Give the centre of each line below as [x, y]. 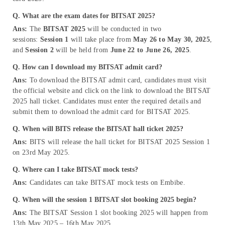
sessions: [26, 40]
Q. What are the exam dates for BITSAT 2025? [84, 16]
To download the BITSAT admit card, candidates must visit [117, 80]
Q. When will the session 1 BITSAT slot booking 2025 [93, 200]
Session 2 [39, 50]
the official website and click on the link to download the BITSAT [112, 91]
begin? [186, 200]
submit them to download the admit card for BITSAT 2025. [102, 112]
